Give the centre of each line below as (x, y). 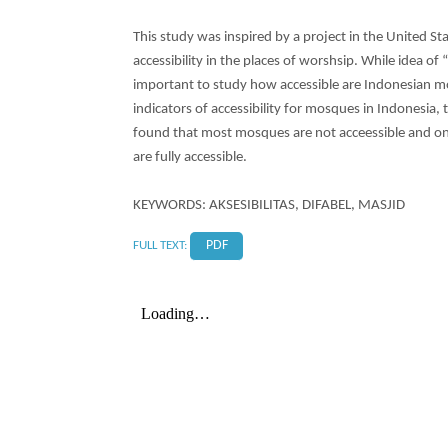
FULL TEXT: (161, 245)
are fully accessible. (190, 158)
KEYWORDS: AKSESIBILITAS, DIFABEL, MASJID (269, 206)
